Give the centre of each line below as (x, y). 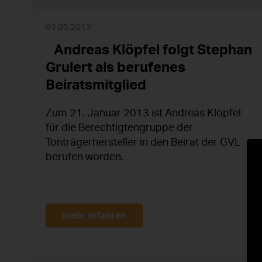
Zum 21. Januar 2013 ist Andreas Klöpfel (143, 113)
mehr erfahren (94, 215)
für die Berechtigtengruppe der (119, 127)
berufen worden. (85, 156)
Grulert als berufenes (116, 67)
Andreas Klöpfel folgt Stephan (149, 49)
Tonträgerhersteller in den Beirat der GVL (143, 142)
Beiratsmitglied (96, 85)
